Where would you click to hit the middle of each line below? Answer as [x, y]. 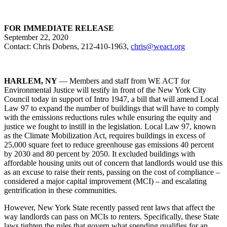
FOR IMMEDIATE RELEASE [59, 28]
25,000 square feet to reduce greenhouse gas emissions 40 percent [109, 144]
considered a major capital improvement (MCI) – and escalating [105, 181]
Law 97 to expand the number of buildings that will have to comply [112, 108]
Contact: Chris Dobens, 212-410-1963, [67, 46]
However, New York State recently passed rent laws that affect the [109, 207]
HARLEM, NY [31, 81]
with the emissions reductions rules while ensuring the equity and [108, 117]
